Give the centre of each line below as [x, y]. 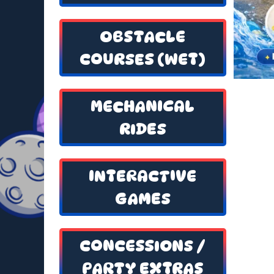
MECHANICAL [143, 106]
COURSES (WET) [143, 59]
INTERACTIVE [143, 176]
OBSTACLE [143, 37]
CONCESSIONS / [143, 246]
